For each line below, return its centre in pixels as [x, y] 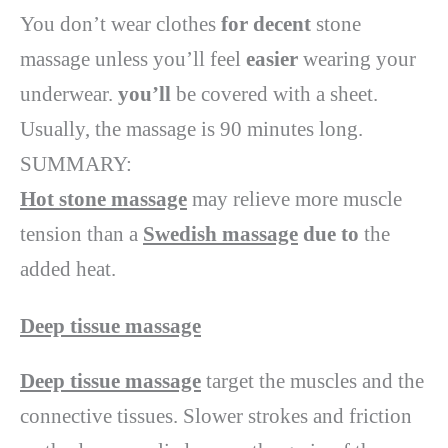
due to [333, 233]
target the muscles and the [312, 381]
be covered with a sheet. [277, 93]
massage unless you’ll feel [133, 58]
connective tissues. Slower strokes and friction [216, 416]
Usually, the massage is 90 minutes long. [191, 128]
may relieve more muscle [294, 198]
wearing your [359, 58]
